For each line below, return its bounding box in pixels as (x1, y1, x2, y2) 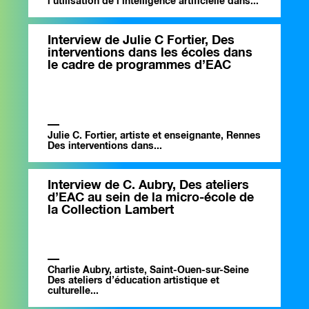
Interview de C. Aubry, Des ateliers (48, 179, 249, 192)
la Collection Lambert (48, 204, 174, 217)
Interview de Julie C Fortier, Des (48, 34, 235, 48)
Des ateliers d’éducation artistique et (48, 276, 219, 286)
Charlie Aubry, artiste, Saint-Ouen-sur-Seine (48, 266, 249, 276)
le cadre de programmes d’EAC (48, 59, 231, 72)
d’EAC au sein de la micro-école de (48, 192, 254, 205)
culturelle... (48, 286, 99, 297)
